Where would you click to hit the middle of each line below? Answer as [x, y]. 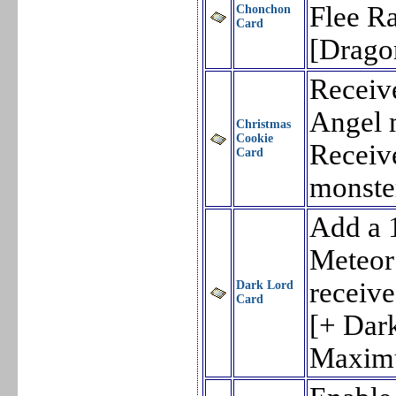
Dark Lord [265, 286]
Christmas [264, 125]
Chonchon [264, 10]
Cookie [255, 139]
